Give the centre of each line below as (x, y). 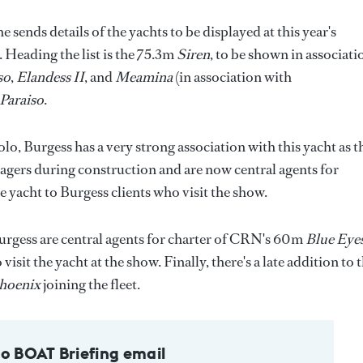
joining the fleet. (90, 285)
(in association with (232, 77)
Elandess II (50, 77)
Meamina (144, 77)
